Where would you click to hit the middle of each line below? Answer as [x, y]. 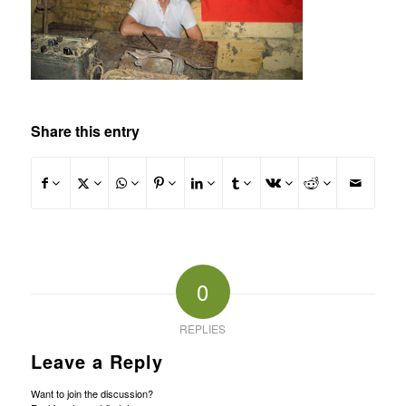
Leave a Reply [97, 362]
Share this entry [85, 131]
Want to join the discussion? [92, 394]
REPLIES [203, 329]
